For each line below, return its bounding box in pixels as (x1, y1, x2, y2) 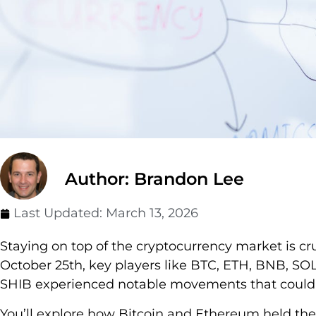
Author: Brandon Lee (65, 169, 244, 190)
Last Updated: (13, 205, 106, 221)
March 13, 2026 (106, 205, 198, 221)
